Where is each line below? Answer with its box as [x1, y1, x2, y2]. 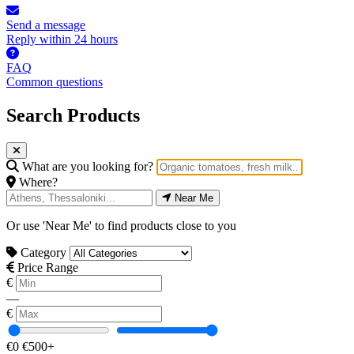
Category [17, 245, 70, 259]
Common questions [6, 74, 103, 88]
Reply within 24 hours [6, 32, 118, 46]
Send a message [6, 17, 85, 32]
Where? [16, 175, 58, 189]
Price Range [14, 260, 78, 274]
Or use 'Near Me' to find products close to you [6, 218, 236, 232]
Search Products [6, 104, 140, 126]
